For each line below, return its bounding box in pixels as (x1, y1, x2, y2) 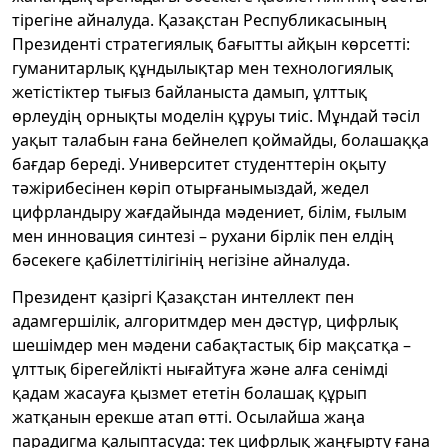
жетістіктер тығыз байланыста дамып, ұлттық (12, 80, 367, 103)
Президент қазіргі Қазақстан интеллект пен (12, 285, 354, 308)
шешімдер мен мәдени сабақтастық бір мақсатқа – (12, 333, 411, 356)
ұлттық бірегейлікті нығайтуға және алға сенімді (12, 357, 388, 380)
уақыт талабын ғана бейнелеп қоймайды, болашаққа (12, 128, 429, 151)
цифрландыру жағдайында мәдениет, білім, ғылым (12, 200, 407, 223)
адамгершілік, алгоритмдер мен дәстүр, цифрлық (12, 309, 398, 332)
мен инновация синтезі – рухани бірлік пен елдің (12, 224, 394, 247)
